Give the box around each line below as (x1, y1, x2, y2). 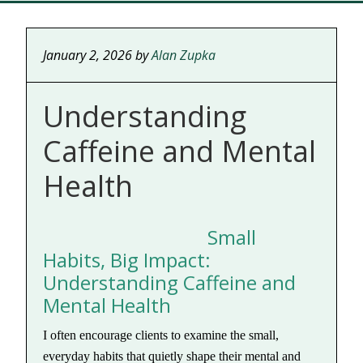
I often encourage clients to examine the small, (43, 328, 280, 342)
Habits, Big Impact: (43, 246, 211, 273)
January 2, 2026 (43, 46, 133, 64)
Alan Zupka (152, 46, 216, 64)
